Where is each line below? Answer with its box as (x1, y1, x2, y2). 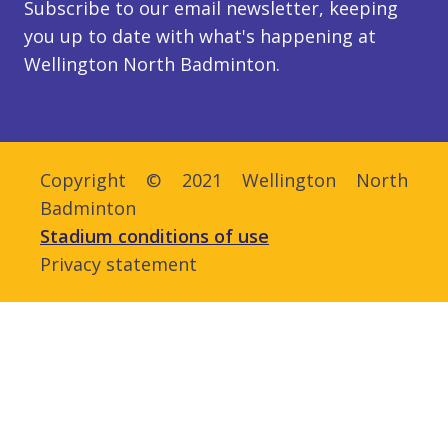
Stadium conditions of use (40, 224, 269, 248)
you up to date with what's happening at (24, 24, 376, 48)
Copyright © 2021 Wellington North (40, 168, 408, 192)
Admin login (197, 252, 301, 276)
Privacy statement (40, 252, 197, 276)
